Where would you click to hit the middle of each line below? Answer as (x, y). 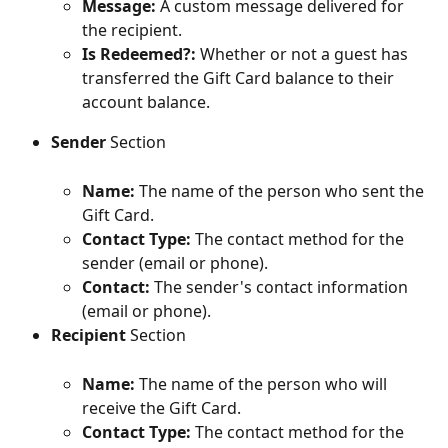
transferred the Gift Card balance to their (240, 78)
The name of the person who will (263, 384)
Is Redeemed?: (139, 54)
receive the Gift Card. (161, 408)
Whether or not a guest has (304, 54)
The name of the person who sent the (283, 191)
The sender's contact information (281, 287)
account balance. (146, 102)
